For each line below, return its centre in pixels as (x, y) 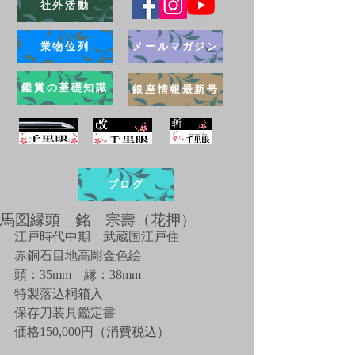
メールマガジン (176, 46)
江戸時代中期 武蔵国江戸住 (97, 237)
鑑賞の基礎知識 (65, 87)
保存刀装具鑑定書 (65, 313)
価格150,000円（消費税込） (92, 332)
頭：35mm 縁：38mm (78, 275)
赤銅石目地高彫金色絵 (78, 256)
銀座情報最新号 (176, 89)
